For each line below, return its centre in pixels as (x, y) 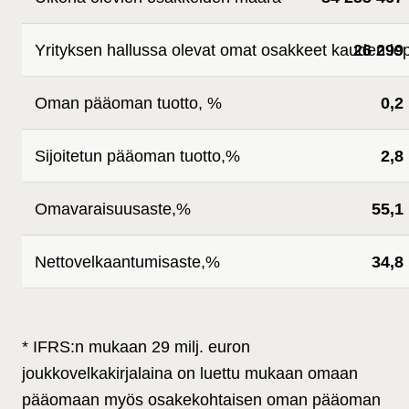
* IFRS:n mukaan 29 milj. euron (136, 347)
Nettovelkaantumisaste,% (127, 262)
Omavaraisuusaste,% (113, 210)
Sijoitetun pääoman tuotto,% (137, 157)
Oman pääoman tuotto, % (128, 104)
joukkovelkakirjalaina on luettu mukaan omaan (190, 374)
